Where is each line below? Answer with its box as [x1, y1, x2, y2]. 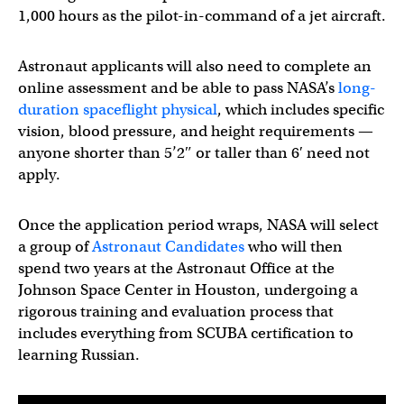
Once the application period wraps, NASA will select [18, 216, 379, 234]
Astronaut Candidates [92, 237, 244, 256]
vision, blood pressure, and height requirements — [18, 122, 373, 141]
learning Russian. [18, 345, 140, 364]
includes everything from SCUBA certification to [18, 324, 353, 343]
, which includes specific [217, 100, 384, 119]
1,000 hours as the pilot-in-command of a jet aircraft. [18, 6, 386, 25]
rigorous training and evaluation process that [18, 302, 334, 321]
